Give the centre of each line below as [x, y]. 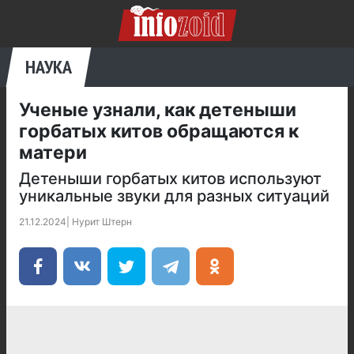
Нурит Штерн [102, 222]
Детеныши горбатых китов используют [170, 179]
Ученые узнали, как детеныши [158, 110]
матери [53, 153]
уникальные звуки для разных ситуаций [174, 196]
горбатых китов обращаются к [159, 131]
